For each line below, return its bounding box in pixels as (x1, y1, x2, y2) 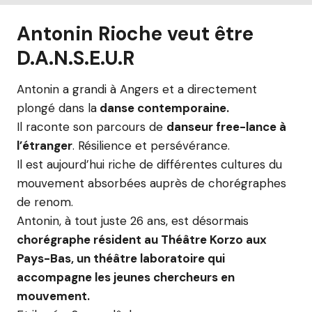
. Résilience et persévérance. (72, 138, 230, 153)
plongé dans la (17, 100, 97, 116)
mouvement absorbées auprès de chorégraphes (17, 175, 286, 191)
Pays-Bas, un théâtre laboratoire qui (17, 251, 225, 266)
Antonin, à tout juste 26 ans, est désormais (17, 213, 249, 228)
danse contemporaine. (97, 100, 229, 116)
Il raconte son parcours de (17, 119, 166, 134)
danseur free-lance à (166, 119, 286, 134)
